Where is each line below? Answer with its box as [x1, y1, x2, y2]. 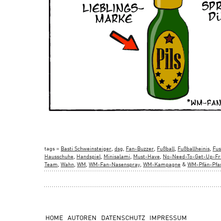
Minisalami [104, 153, 130, 159]
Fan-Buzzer [126, 145, 154, 151]
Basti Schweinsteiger [61, 145, 111, 151]
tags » [44, 145, 61, 151]
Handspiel [76, 153, 101, 159]
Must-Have [133, 153, 160, 159]
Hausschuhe [44, 153, 74, 159]
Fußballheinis [178, 145, 210, 151]
